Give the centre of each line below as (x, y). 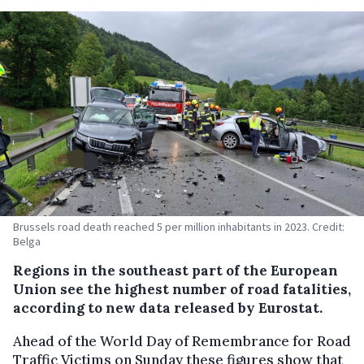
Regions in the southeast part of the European (175, 270)
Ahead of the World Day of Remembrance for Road (182, 341)
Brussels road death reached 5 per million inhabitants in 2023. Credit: (179, 226)
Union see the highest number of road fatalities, (182, 289)
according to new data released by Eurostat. (168, 308)
